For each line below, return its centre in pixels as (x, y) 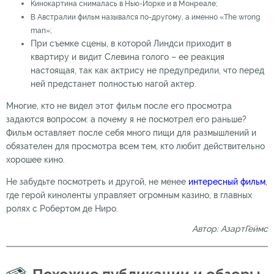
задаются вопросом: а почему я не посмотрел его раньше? (126, 119)
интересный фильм (227, 181)
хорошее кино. (35, 159)
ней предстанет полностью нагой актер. (113, 83)
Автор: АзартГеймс (230, 228)
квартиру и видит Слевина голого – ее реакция (128, 57)
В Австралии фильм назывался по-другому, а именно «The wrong (145, 17)
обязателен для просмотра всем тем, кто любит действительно (135, 146)
